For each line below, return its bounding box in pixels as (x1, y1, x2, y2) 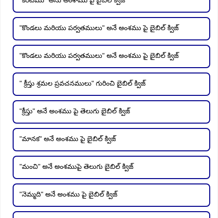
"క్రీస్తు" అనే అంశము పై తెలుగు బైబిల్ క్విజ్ (19, 107, 130, 115)
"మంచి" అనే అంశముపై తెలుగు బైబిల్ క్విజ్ (19, 162, 133, 170)
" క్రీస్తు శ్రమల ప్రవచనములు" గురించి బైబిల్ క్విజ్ (19, 79, 145, 87)
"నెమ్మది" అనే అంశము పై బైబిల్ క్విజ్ (19, 190, 117, 198)
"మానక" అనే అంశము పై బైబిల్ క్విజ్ (19, 134, 116, 143)
